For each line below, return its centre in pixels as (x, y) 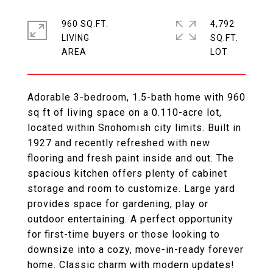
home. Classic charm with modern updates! (131, 265)
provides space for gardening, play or (118, 204)
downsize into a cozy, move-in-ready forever (136, 250)
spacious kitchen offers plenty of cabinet (127, 173)
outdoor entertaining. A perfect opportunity (130, 219)
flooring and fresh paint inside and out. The (131, 158)
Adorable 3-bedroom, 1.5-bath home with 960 (136, 97)
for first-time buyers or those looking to (124, 234)
